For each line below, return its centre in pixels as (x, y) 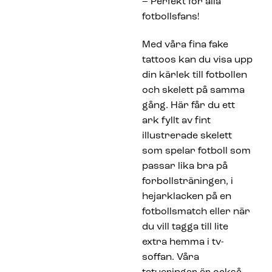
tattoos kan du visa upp (197, 60)
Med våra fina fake (185, 45)
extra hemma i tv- (183, 242)
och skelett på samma (193, 90)
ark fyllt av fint (176, 121)
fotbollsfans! (171, 17)
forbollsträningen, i (188, 181)
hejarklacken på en (187, 196)
